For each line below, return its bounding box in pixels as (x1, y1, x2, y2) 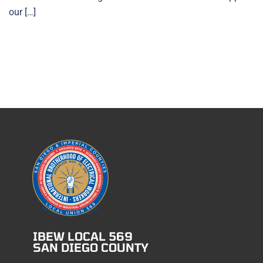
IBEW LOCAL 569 (33, 229, 133, 243)
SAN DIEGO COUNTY (33, 240, 149, 254)
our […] (9, 6, 36, 18)
